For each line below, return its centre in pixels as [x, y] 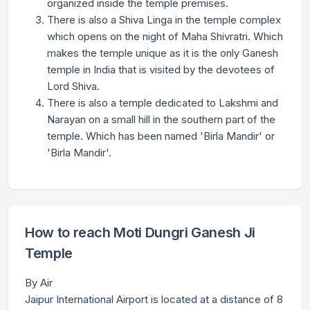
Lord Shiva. [73, 86]
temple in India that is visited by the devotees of [161, 70]
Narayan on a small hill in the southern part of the [161, 120]
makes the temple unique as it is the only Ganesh [163, 53]
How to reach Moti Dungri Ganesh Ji [140, 233]
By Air [39, 283]
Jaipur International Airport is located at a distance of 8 [154, 300]
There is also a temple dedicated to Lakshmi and [163, 103]
